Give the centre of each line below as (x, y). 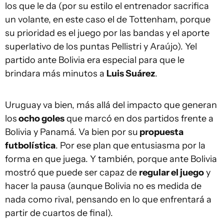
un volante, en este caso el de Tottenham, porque (108, 19)
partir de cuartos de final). (59, 213)
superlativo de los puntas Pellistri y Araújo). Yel (101, 46)
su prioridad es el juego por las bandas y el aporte (107, 33)
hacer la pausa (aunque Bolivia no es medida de (103, 186)
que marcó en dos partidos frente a (139, 118)
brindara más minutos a (56, 73)
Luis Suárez (131, 73)
